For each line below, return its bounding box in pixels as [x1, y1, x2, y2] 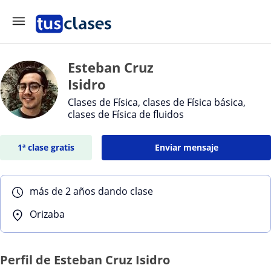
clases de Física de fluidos [68, 108, 184, 121]
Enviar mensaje [154, 142, 218, 153]
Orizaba [30, 207, 65, 221]
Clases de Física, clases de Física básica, [68, 96, 246, 109]
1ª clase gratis [18, 142, 75, 153]
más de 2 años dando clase [30, 184, 153, 198]
